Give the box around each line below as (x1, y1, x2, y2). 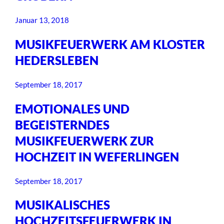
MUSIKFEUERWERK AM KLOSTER (15, 36, 205, 51)
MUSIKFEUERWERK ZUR (15, 133, 154, 148)
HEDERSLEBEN (15, 52, 99, 67)
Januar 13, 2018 (15, 15, 69, 24)
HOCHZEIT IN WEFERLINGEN (15, 149, 179, 164)
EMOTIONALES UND (15, 101, 130, 116)
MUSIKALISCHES (15, 197, 110, 212)
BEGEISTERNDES (15, 117, 110, 132)
